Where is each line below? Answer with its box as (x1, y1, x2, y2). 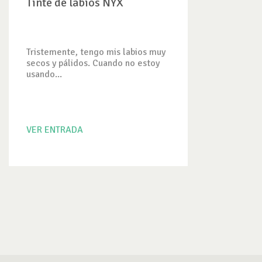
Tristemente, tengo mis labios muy (26, 46, 166, 58)
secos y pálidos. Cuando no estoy (26, 57, 160, 69)
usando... (26, 68, 62, 80)
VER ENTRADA (26, 124, 83, 136)
